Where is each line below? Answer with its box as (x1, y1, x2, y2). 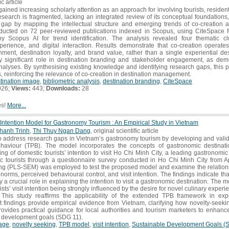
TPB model (59, 220, 89, 228)
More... (7, 101, 26, 109)
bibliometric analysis (43, 77, 100, 85)
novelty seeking (12, 220, 56, 228)
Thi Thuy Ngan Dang (33, 127, 90, 134)
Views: (11, 84, 31, 92)
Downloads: (46, 84, 80, 92)
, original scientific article (90, 127, 158, 134)
